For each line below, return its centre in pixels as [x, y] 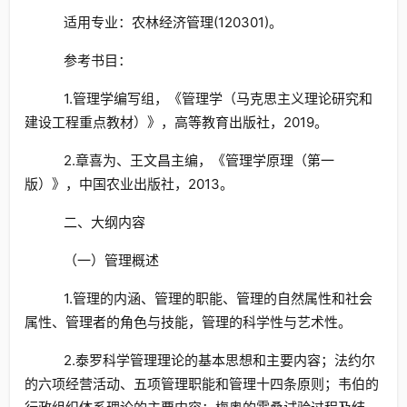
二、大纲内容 [104, 223]
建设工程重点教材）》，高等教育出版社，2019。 [176, 122]
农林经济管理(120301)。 [207, 22]
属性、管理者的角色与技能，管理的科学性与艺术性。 [188, 322]
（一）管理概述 [111, 261]
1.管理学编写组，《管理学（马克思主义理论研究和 [218, 99]
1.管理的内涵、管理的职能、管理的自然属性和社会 [218, 298]
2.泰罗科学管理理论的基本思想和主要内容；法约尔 [219, 360]
